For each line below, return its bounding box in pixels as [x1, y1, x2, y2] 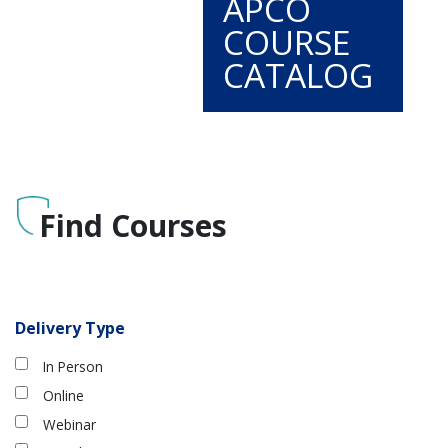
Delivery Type [15, 317, 125, 340]
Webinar [43, 414, 96, 434]
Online [43, 385, 84, 405]
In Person [43, 357, 103, 377]
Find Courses [39, 205, 227, 247]
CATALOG [223, 52, 373, 99]
